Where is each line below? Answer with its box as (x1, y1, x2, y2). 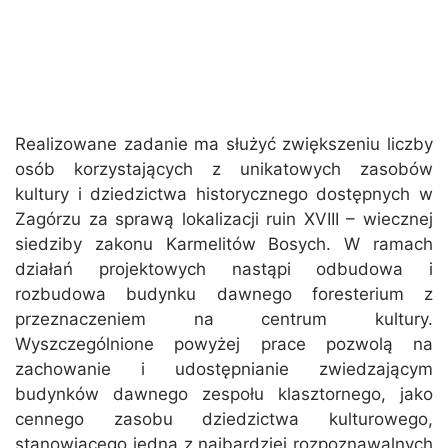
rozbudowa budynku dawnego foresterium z (15, 284, 433, 305)
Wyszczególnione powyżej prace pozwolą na (15, 334, 433, 355)
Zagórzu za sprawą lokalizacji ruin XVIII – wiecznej (15, 209, 433, 230)
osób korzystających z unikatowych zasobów (15, 159, 433, 180)
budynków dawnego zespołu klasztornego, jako (15, 384, 433, 405)
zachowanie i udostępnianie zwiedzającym (15, 359, 433, 380)
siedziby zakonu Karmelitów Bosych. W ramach (15, 234, 433, 255)
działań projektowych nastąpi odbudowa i (15, 259, 433, 280)
